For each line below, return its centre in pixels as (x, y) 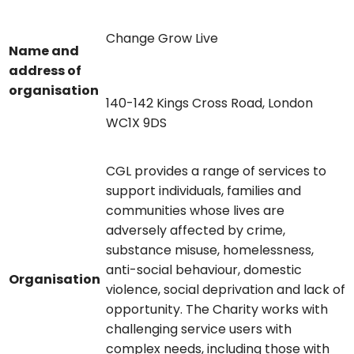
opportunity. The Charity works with (217, 310)
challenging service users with (199, 330)
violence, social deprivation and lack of (226, 290)
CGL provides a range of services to (216, 171)
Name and (44, 51)
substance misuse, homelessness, (210, 250)
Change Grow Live (164, 39)
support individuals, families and (203, 191)
